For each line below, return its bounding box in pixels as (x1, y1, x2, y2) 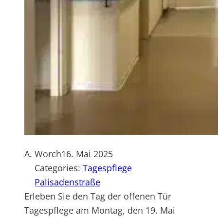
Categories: (35, 162, 83, 174)
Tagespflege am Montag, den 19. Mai (24, 204, 175, 217)
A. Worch (24, 148, 61, 160)
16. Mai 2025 (61, 148, 113, 160)
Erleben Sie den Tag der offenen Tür (24, 190, 171, 202)
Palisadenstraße (35, 176, 100, 188)
